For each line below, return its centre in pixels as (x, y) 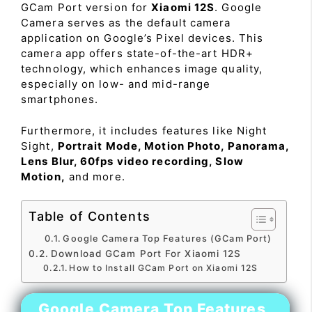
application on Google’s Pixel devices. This (142, 38)
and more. (95, 176)
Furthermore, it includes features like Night (144, 130)
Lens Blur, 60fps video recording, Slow (132, 161)
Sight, (39, 146)
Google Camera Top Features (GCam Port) (167, 239)
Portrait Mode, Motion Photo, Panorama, (173, 146)
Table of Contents (89, 216)
